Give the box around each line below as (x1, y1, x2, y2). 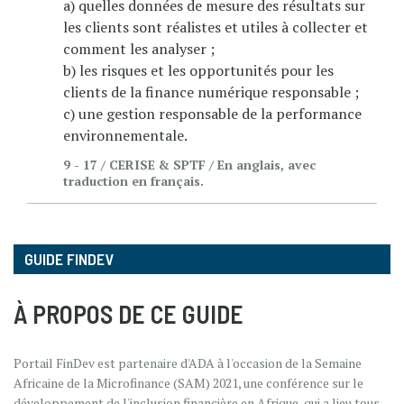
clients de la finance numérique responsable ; (63, 81, 359, 102)
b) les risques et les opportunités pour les (63, 60, 334, 80)
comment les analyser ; (63, 38, 215, 59)
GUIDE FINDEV (24, 248, 114, 269)
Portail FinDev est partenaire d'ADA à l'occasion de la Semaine (14, 353, 362, 372)
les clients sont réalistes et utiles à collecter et (63, 16, 368, 37)
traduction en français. (63, 171, 204, 189)
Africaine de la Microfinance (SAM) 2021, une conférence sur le (14, 373, 363, 391)
